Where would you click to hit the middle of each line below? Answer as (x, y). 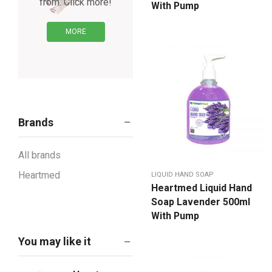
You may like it (55, 242)
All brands (39, 155)
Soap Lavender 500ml (201, 202)
